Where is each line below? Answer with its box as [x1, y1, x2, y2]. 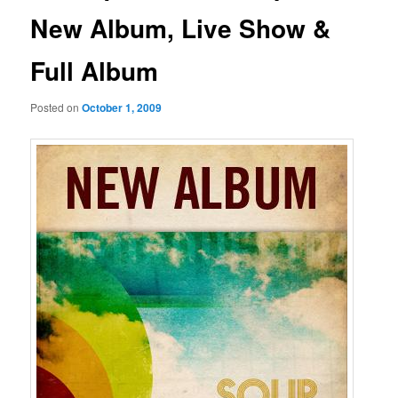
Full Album [30, 52, 159, 89]
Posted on [30, 99, 83, 115]
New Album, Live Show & [30, 9, 331, 46]
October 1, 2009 [82, 99, 163, 116]
